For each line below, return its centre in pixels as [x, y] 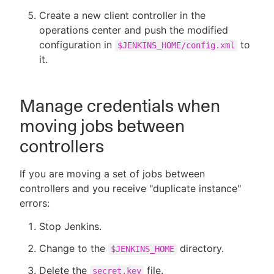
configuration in [77, 45]
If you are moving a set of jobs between [112, 174]
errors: [35, 203]
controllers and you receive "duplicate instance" [130, 188]
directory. [200, 248]
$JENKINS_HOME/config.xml [176, 45]
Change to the [74, 248]
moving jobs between [102, 126]
